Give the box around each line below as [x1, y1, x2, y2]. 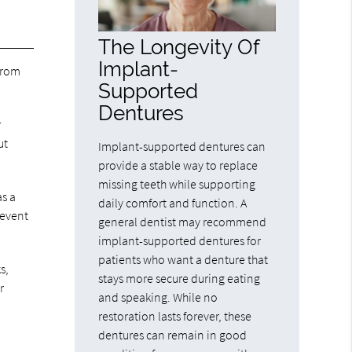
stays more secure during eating [98, 269, 261, 286]
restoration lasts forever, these [98, 307, 252, 324]
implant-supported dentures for [98, 232, 262, 248]
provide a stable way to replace [98, 156, 258, 173]
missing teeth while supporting [98, 175, 256, 192]
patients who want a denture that [98, 251, 269, 267]
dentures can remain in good [98, 326, 247, 343]
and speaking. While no [98, 288, 218, 305]
